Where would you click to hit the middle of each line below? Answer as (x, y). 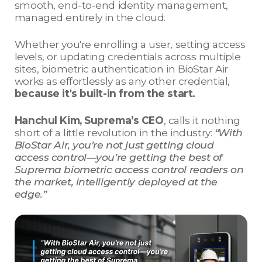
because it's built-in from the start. (106, 94)
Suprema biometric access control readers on (129, 170)
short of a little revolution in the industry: (114, 133)
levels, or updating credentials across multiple (127, 57)
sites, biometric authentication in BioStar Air (121, 69)
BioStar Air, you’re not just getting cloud (114, 145)
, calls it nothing (202, 120)
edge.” (32, 194)
